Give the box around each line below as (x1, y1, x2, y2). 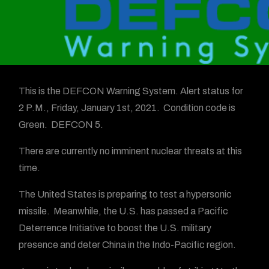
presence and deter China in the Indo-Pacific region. (19, 240, 237, 250)
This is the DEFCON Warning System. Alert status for (19, 86, 244, 96)
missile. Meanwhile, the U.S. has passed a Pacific (19, 206, 229, 216)
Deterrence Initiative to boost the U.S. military (19, 223, 212, 233)
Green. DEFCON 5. (19, 119, 104, 130)
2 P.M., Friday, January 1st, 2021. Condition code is (19, 103, 236, 113)
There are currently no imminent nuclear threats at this (19, 146, 243, 156)
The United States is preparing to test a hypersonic (19, 189, 232, 199)
